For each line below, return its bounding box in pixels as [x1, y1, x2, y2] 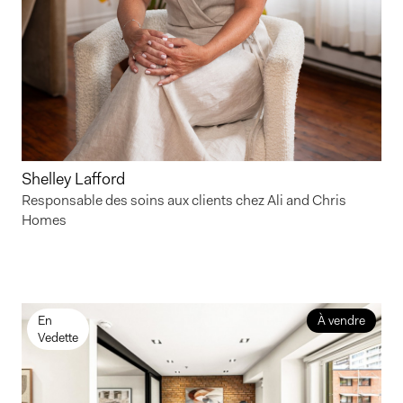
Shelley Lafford [22, 168, 125, 191]
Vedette [38, 329, 78, 346]
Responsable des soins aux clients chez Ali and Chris [22, 191, 346, 210]
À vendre [317, 312, 365, 329]
